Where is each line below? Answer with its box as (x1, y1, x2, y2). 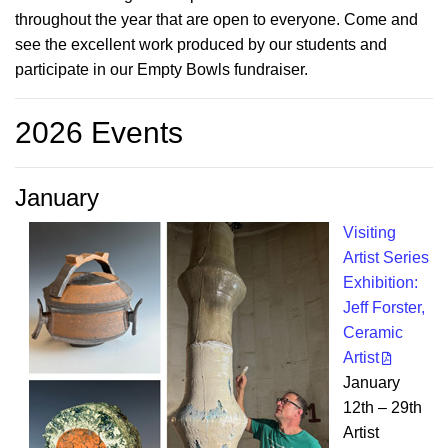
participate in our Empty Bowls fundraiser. (15, 61, 308, 79)
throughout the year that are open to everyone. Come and (15, 11, 418, 29)
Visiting (343, 224, 396, 242)
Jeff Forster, (343, 299, 425, 317)
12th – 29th (343, 399, 426, 417)
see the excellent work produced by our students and (15, 36, 387, 54)
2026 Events (15, 116, 183, 150)
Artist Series (343, 249, 429, 267)
